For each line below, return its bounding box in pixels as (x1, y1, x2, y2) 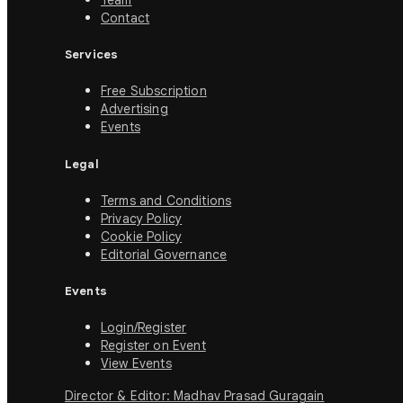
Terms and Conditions (101, 192, 232, 209)
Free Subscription (101, 83, 207, 100)
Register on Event (101, 337, 206, 354)
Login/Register (101, 319, 187, 336)
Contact (101, 10, 150, 27)
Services (65, 47, 119, 63)
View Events (101, 355, 172, 372)
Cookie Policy (101, 228, 183, 245)
